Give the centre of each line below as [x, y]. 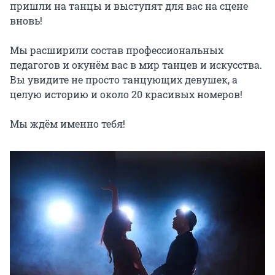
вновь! [26, 20]
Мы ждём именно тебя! [68, 123]
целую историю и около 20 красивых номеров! [126, 94]
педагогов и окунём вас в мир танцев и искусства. [136, 64]
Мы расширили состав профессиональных [117, 50]
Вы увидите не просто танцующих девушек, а [124, 79]
